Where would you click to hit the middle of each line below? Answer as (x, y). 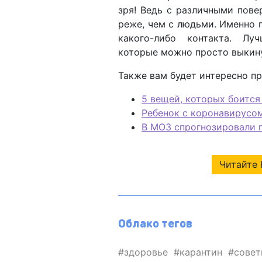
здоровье (146, 252)
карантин (201, 252)
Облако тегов (155, 223)
